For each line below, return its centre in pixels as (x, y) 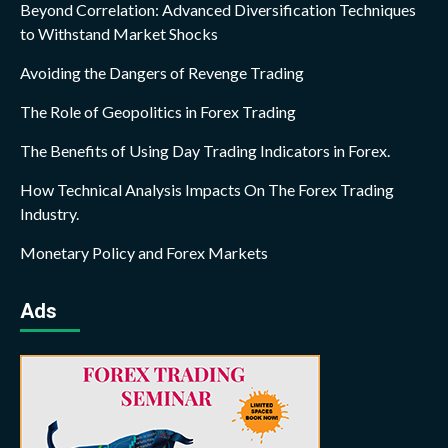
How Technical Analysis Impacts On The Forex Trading (207, 189)
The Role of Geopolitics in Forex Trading (158, 111)
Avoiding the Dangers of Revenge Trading (162, 72)
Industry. (49, 213)
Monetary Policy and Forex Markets (144, 252)
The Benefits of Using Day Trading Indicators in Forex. (205, 150)
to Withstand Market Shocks (119, 33)
